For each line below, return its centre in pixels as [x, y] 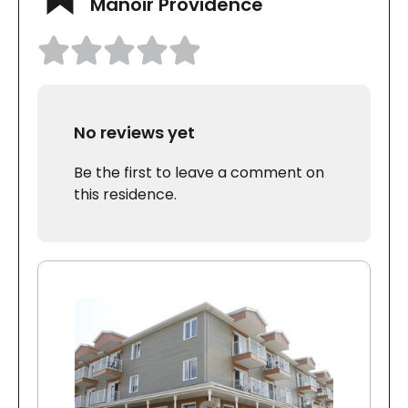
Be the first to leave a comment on [199, 173]
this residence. [125, 195]
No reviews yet [134, 133]
